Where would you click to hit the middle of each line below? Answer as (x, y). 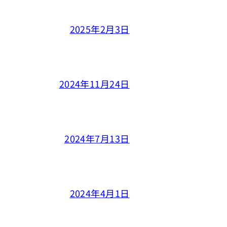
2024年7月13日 (97, 138)
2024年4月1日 (100, 193)
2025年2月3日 (100, 29)
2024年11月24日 (94, 83)
